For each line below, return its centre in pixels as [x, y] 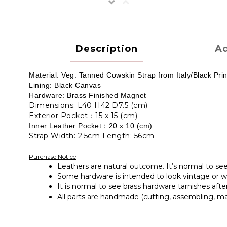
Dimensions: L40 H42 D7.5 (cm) [88, 105]
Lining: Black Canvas [65, 85]
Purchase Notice [52, 156]
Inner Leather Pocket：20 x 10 [83, 126]
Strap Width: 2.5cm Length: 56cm [92, 136]
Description [107, 49]
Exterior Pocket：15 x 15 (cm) [83, 116]
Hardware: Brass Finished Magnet [88, 95]
